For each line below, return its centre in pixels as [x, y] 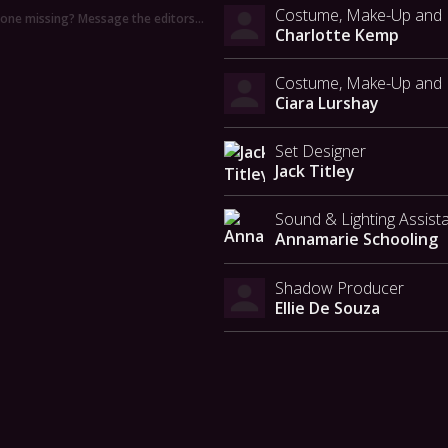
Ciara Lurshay [326, 103]
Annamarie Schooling [356, 239]
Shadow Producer [339, 287]
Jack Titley [314, 171]
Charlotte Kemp [336, 34]
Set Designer [320, 151]
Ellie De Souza [327, 307]
